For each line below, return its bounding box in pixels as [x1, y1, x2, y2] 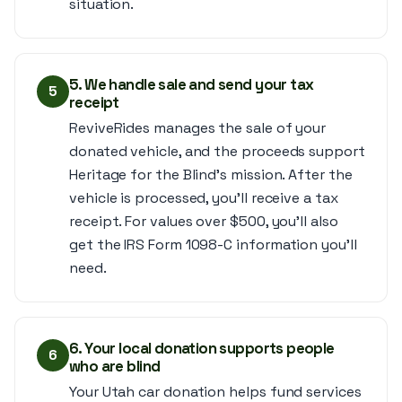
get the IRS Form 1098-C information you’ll [69, 235, 357, 254]
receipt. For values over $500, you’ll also [69, 212, 338, 231]
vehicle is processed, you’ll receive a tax [69, 188, 338, 207]
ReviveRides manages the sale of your [69, 118, 327, 137]
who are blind [69, 356, 161, 376]
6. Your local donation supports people [69, 338, 335, 358]
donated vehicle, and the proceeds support [69, 142, 365, 161]
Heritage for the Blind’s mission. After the [69, 165, 353, 184]
